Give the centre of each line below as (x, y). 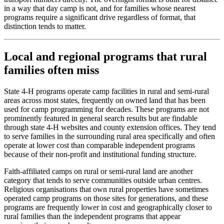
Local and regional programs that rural (105, 57)
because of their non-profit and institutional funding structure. (100, 154)
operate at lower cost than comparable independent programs (99, 145)
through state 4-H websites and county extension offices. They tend (110, 127)
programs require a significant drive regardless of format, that (100, 17)
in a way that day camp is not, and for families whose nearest (100, 8)
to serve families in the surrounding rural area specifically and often (109, 136)
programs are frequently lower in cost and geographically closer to (108, 207)
